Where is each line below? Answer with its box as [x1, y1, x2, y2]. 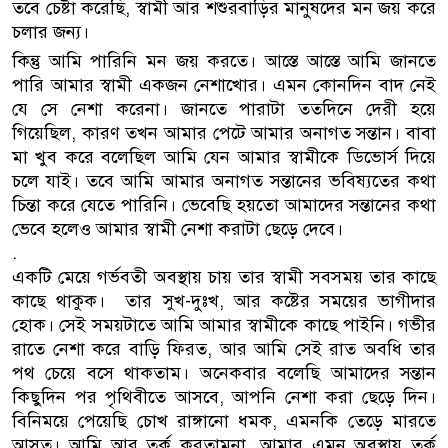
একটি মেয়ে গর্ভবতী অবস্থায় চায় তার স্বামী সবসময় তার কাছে [12, 266, 436, 288]
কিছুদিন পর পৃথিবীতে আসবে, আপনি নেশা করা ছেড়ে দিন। [12, 386, 436, 408]
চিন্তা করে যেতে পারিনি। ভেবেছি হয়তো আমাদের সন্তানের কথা [12, 194, 436, 216]
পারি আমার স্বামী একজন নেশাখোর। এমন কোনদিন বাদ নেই [12, 74, 436, 96]
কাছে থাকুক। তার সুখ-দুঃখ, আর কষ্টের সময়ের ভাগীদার [12, 290, 436, 312]
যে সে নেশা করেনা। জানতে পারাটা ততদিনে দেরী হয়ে [12, 98, 436, 120]
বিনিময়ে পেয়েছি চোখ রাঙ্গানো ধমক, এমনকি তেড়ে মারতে [12, 410, 436, 432]
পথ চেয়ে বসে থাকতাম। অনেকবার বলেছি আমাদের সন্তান [12, 362, 436, 384]
